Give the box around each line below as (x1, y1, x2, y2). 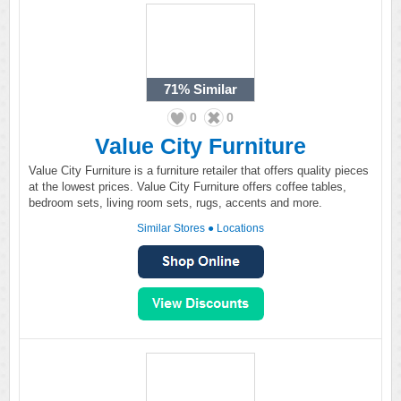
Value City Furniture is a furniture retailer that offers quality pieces (29, 164, 369, 177)
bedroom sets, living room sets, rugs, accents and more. (29, 196, 322, 209)
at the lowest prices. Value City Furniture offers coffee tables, (29, 180, 346, 193)
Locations (217, 222, 264, 235)
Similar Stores (137, 222, 205, 235)
